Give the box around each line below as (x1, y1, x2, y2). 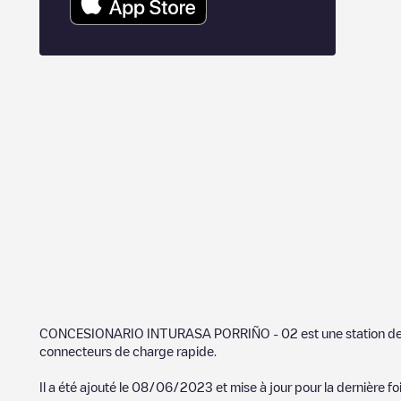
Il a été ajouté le (39, 380, 132, 393)
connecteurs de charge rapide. (39, 345, 217, 357)
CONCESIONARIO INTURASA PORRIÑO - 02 (39, 327, 298, 339)
